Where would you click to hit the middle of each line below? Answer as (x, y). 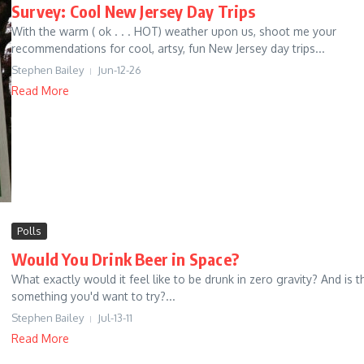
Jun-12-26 (119, 70)
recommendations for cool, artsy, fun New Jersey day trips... (168, 49)
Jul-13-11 (115, 318)
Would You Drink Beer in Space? (125, 259)
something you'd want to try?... (93, 297)
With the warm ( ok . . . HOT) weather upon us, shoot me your (174, 32)
